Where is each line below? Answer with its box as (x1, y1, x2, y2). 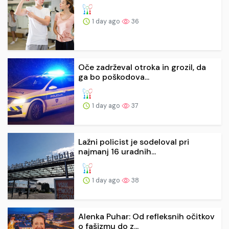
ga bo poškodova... (78, 71, 149, 82)
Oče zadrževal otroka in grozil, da (78, 61, 206, 73)
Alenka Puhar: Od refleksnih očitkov (78, 211, 215, 222)
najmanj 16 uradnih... (78, 146, 156, 157)
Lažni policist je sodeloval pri (78, 136, 189, 147)
